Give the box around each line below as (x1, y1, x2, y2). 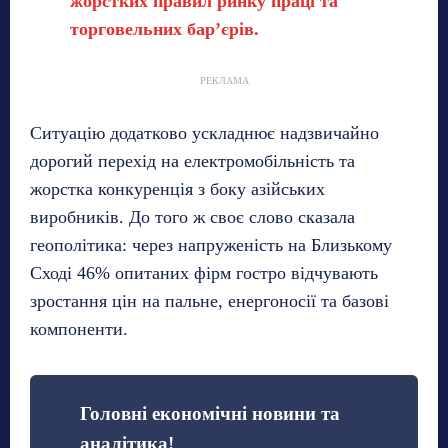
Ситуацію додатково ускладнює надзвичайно (30, 123, 379, 144)
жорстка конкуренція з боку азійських (30, 179, 325, 200)
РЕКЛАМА (199, 75, 249, 87)
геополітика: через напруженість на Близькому (30, 235, 392, 256)
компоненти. (30, 319, 128, 340)
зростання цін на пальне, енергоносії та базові (30, 291, 389, 312)
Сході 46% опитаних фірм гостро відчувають (30, 263, 378, 284)
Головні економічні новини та (80, 403, 340, 425)
